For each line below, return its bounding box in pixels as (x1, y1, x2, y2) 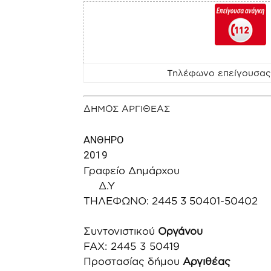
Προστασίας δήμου (83, 255, 183, 267)
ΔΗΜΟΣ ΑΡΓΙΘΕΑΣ (83, 103, 170, 114)
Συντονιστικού (83, 225, 155, 237)
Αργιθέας (183, 255, 230, 267)
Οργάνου (155, 225, 203, 237)
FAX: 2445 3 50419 (83, 240, 183, 252)
